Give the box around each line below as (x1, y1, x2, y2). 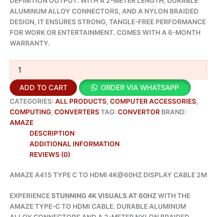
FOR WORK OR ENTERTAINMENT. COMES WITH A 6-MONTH (10, 28, 201, 36)
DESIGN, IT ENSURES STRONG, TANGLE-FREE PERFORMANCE (10, 17, 206, 26)
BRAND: (161, 108, 186, 116)
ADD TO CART (19, 83, 67, 92)
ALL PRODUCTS (55, 97, 107, 105)
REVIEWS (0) (30, 150, 71, 158)
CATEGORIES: (10, 97, 55, 105)
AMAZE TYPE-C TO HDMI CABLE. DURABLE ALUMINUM (10, 202, 186, 210)
